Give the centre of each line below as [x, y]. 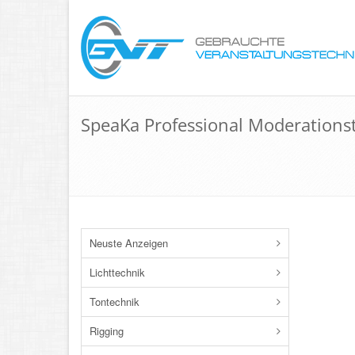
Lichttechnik [117, 272]
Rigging [107, 331]
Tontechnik [115, 302]
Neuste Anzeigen [129, 243]
